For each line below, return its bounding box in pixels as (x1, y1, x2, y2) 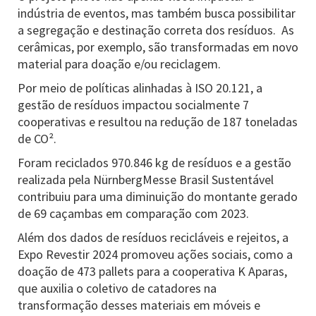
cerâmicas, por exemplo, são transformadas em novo (18, 39, 298, 55)
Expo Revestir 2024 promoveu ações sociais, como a (18, 246, 293, 262)
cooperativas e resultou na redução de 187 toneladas (18, 114, 298, 130)
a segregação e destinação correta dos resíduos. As (18, 22, 294, 38)
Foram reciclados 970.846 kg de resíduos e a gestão (18, 154, 291, 171)
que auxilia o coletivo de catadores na (18, 280, 217, 296)
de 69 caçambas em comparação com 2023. (18, 205, 249, 221)
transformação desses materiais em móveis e (18, 297, 260, 313)
